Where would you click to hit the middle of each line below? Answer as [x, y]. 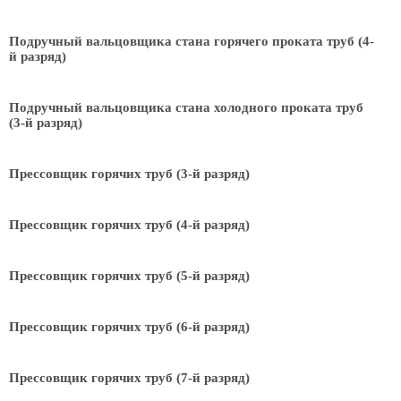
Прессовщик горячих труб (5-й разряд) [129, 276]
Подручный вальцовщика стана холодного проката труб [186, 107]
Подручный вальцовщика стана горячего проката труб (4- [192, 41]
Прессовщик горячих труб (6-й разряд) [129, 327]
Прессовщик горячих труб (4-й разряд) [129, 225]
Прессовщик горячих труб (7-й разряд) [129, 378]
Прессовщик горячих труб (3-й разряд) [129, 174]
